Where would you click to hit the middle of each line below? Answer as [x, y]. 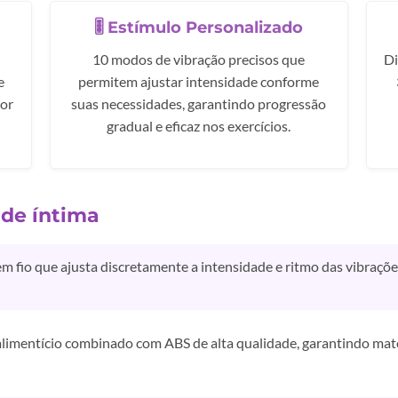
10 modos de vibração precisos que [199, 59]
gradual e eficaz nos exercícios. [199, 125]
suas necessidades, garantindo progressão [199, 103]
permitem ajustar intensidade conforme [199, 81]
